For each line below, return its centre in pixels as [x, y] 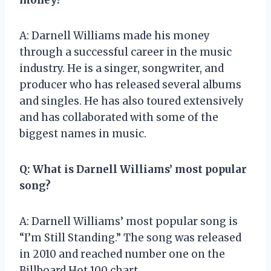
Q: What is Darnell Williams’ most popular [133, 169]
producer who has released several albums [130, 84]
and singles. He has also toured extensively [132, 101]
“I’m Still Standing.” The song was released [130, 237]
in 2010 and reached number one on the [122, 254]
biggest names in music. [83, 133]
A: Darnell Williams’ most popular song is [129, 221]
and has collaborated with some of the [119, 117]
